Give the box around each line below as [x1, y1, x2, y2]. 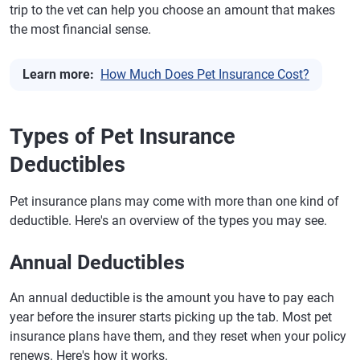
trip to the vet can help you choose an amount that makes [10, 2, 335, 18]
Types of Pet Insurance [10, 124, 235, 149]
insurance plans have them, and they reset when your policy [10, 329, 346, 344]
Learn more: [22, 67, 94, 82]
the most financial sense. [10, 22, 151, 37]
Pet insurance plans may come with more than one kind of [10, 194, 339, 209]
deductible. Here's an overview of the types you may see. [10, 213, 327, 228]
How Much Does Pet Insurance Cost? [100, 67, 309, 82]
